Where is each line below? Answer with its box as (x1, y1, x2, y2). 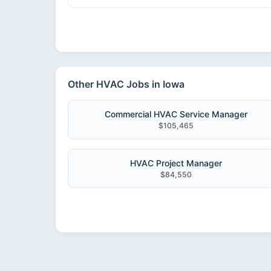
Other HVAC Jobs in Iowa (68, 78, 184, 90)
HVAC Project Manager (129, 158, 222, 168)
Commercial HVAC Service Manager (104, 109, 247, 119)
